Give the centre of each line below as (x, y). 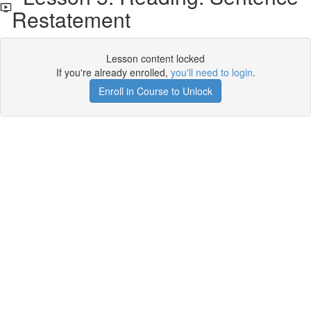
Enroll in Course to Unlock (155, 91)
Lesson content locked (155, 58)
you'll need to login (211, 72)
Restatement (72, 19)
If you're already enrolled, (113, 72)
